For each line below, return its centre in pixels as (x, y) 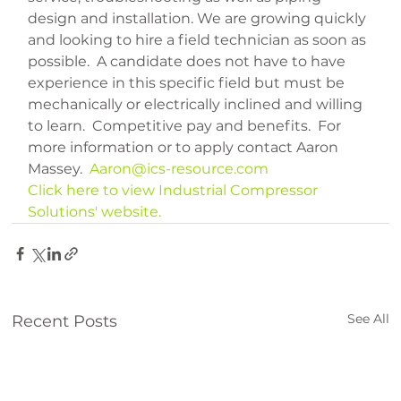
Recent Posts (65, 322)
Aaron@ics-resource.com (179, 169)
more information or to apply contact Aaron (185, 148)
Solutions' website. (95, 212)
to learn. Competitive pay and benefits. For (187, 126)
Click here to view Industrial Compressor (175, 191)
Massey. (59, 169)
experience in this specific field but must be (188, 83)
